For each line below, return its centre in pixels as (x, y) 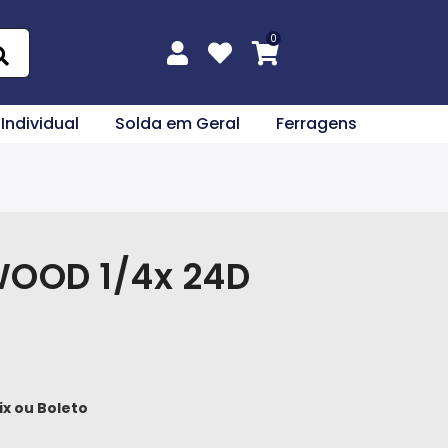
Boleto (62, 408)
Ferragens (316, 123)
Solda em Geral (177, 123)
